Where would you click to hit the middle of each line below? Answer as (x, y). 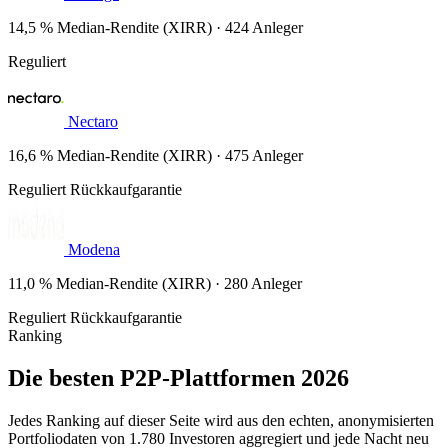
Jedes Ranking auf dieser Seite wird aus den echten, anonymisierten (221, 420)
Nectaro (93, 121)
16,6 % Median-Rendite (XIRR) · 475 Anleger (155, 155)
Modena (94, 249)
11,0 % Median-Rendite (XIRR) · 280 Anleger (155, 283)
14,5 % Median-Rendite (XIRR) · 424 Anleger (155, 27)
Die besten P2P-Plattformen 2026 (178, 377)
